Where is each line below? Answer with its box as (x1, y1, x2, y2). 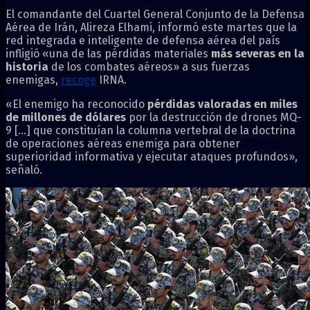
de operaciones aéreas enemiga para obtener (6, 136, 240, 150)
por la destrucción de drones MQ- (126, 110, 302, 124)
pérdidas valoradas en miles (145, 97, 298, 111)
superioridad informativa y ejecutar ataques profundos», (6, 149, 298, 163)
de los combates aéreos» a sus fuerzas (48, 60, 250, 73)
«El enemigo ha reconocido (6, 97, 145, 111)
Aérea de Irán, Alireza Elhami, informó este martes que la (6, 20, 297, 34)
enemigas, (6, 73, 61, 86)
